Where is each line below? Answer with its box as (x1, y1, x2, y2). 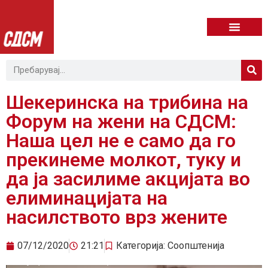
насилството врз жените (6, 205, 227, 229)
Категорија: (116, 239, 167, 251)
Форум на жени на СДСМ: (6, 109, 236, 133)
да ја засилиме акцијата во (6, 167, 250, 190)
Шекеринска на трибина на (6, 90, 248, 114)
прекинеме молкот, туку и (6, 148, 241, 171)
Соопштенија (167, 239, 224, 251)
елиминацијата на (6, 186, 167, 209)
